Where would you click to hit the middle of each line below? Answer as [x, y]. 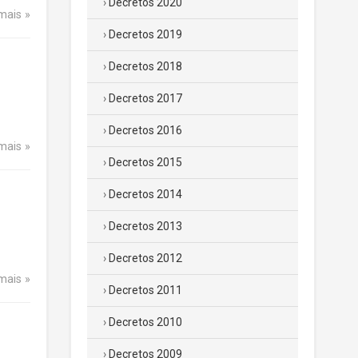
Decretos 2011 [145, 290]
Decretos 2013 [145, 226]
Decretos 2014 [145, 194]
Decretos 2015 [145, 162]
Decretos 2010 [145, 322]
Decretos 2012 [145, 258]
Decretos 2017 [145, 98]
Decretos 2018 [145, 66]
